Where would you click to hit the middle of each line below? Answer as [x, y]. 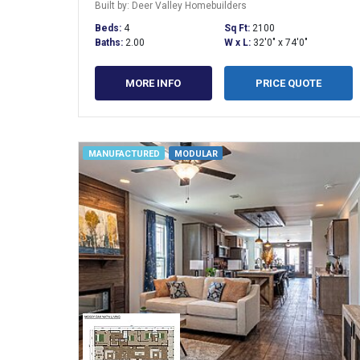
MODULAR [196, 154]
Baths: [110, 42]
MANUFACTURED [124, 154]
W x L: [238, 42]
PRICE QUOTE [288, 83]
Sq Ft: [238, 28]
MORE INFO [153, 83]
